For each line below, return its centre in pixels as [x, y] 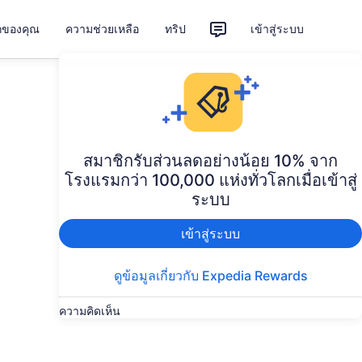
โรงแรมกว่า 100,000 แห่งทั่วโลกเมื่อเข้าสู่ [210, 180]
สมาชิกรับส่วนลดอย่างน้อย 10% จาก [210, 160]
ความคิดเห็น [90, 310]
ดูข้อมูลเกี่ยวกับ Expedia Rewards [210, 275]
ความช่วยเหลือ [102, 29]
